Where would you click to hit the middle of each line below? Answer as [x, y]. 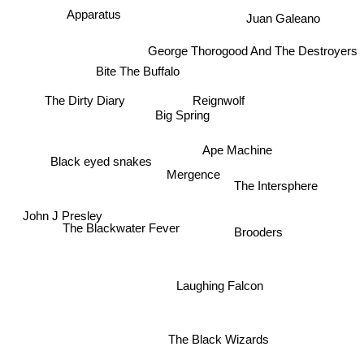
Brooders [261, 221]
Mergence [191, 177]
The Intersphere [276, 190]
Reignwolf [219, 106]
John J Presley [63, 221]
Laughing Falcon [221, 286]
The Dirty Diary [84, 105]
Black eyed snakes [99, 163]
